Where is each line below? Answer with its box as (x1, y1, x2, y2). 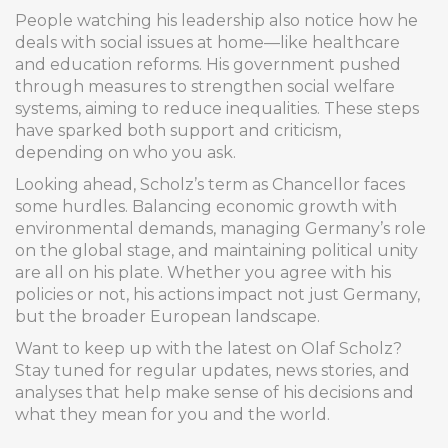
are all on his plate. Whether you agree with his (15, 263, 391, 282)
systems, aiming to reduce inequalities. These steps (15, 99, 419, 118)
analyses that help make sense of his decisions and (15, 383, 414, 402)
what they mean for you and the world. (15, 405, 330, 424)
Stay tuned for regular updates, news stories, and (15, 361, 410, 380)
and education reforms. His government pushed (15, 55, 401, 74)
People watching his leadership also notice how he (15, 11, 418, 30)
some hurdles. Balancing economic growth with (15, 197, 397, 216)
